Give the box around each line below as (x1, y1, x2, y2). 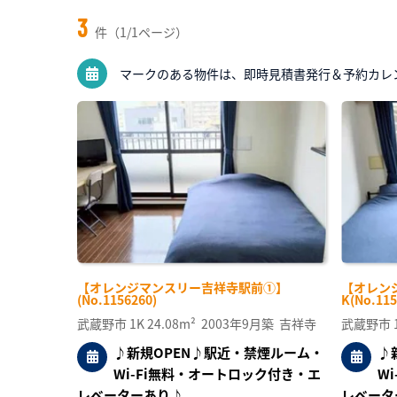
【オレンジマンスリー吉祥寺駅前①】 (77, 277, 288, 296)
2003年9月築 (201, 314, 274, 332)
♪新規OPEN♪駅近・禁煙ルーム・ (113, 342, 323, 362)
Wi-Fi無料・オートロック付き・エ (113, 363, 321, 383)
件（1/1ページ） (94, 23, 188, 41)
